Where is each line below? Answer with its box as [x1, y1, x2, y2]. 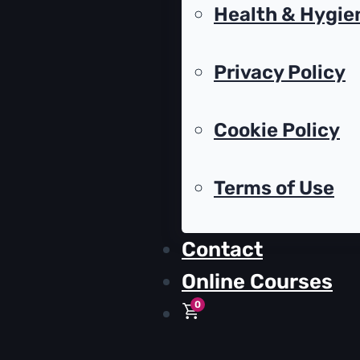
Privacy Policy [214, 61, 346, 84]
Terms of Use [214, 177, 334, 200]
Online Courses [182, 269, 333, 294]
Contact [182, 237, 263, 262]
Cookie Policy [214, 119, 340, 142]
